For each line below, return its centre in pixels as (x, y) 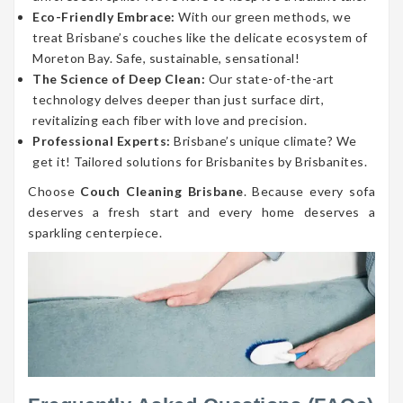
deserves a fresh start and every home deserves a (201, 211)
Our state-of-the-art (270, 78)
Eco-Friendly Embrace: (104, 16)
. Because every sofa (309, 191)
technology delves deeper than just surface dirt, (178, 99)
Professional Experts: (102, 140)
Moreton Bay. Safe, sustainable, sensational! (166, 58)
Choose (54, 191)
